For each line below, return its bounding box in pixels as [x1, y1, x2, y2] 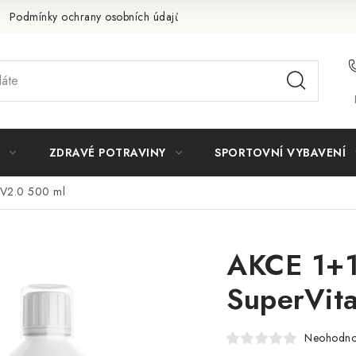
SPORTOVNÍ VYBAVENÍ [215, 145, 346, 161]
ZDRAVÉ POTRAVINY [48, 145, 166, 161]
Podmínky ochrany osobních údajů [9, 8, 180, 25]
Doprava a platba [209, 8, 295, 25]
